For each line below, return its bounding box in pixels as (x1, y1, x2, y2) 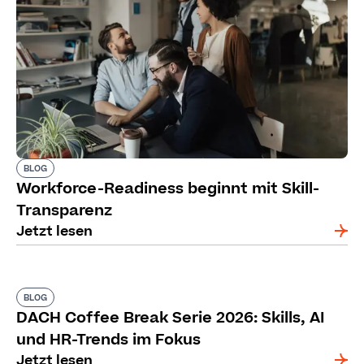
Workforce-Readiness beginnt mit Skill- (16, 178, 319, 200)
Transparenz (16, 200, 112, 222)
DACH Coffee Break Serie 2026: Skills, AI (16, 307, 324, 329)
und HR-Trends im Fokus (16, 329, 201, 351)
